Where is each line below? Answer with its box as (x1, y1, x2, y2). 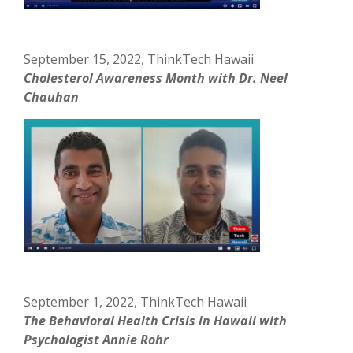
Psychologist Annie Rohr (24, 330, 173, 348)
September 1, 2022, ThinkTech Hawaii (24, 292, 247, 310)
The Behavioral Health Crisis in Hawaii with (24, 311, 288, 329)
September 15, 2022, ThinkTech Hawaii (24, 50, 255, 68)
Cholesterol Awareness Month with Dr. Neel (24, 69, 288, 87)
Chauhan (24, 87, 83, 106)
